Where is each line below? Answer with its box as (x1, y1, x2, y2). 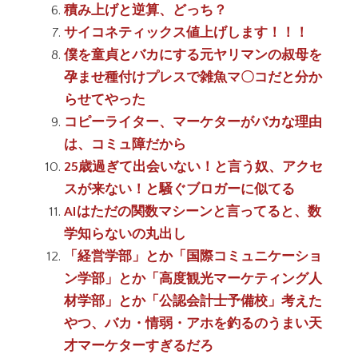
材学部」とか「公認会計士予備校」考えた (64, 293, 322, 308)
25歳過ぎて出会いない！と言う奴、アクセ (64, 159, 323, 174)
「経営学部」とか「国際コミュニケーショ (64, 249, 322, 264)
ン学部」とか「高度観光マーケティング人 (64, 271, 322, 286)
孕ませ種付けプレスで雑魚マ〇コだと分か (64, 70, 322, 85)
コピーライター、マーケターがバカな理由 (64, 114, 322, 129)
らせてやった (64, 92, 145, 107)
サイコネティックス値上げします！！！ (64, 25, 308, 40)
